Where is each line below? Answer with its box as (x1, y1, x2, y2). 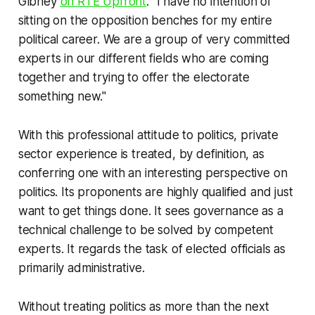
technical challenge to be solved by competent (18, 222, 274, 237)
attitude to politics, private (136, 127, 278, 142)
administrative (67, 260, 142, 275)
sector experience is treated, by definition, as (18, 146, 264, 161)
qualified (201, 184, 250, 199)
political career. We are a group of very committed (18, 32, 291, 46)
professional (67, 127, 137, 142)
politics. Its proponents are (18, 184, 167, 199)
